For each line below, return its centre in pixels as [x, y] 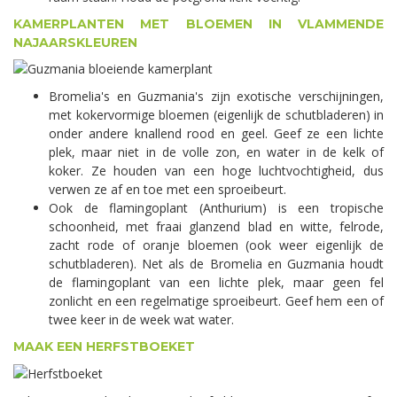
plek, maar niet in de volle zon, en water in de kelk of [216, 152]
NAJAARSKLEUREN [75, 42]
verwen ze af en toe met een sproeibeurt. [167, 190]
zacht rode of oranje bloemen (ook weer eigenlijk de [216, 245]
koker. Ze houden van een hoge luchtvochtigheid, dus [216, 171]
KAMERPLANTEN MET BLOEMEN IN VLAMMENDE [198, 23]
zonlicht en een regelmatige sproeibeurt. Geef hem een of [216, 301]
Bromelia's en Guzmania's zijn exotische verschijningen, [216, 97]
